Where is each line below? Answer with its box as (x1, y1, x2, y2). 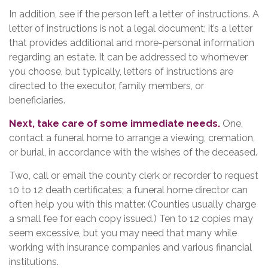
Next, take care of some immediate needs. (9, 118, 220, 129)
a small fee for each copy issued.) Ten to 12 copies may (9, 213, 253, 224)
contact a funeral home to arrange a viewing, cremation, (9, 132, 255, 144)
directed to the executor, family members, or (9, 80, 204, 92)
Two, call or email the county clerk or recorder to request (9, 170, 258, 181)
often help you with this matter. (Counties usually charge (9, 199, 256, 210)
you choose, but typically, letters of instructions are (9, 66, 233, 77)
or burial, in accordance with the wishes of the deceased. (9, 147, 257, 158)
